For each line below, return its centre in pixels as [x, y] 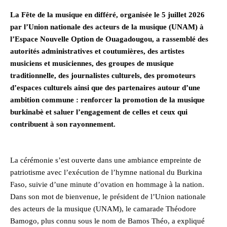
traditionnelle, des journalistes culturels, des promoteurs [103, 75]
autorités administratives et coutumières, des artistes [97, 51]
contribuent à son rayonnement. [63, 124]
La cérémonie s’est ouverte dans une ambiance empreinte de [106, 160]
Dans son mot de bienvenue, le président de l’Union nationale [108, 196]
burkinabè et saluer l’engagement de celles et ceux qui [99, 112]
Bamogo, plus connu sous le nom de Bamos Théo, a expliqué [107, 221]
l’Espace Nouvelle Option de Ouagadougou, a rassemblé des [109, 39]
